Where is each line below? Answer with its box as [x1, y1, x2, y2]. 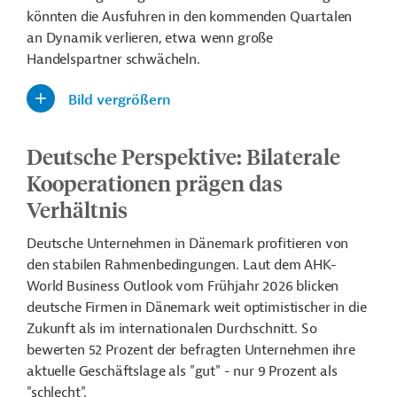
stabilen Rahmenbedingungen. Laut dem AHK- [52, 256, 337, 275]
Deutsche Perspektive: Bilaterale [27, 143, 340, 170]
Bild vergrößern [68, 91, 171, 110]
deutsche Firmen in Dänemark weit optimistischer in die [27, 299, 367, 317]
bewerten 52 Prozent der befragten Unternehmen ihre [27, 341, 355, 360]
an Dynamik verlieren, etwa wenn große [27, 29, 274, 48]
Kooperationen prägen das [27, 169, 283, 197]
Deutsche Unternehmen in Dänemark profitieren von [27, 235, 349, 253]
